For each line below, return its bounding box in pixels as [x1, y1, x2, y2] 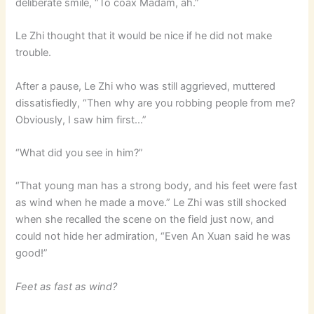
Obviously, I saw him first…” [15, 113, 147, 126]
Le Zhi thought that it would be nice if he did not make [15, 29, 273, 43]
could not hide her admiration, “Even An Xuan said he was [15, 230, 292, 243]
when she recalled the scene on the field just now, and [15, 213, 275, 226]
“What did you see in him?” [15, 146, 144, 159]
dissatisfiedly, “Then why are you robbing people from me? [15, 96, 296, 109]
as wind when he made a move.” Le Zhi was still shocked [15, 196, 287, 210]
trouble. [15, 46, 52, 60]
